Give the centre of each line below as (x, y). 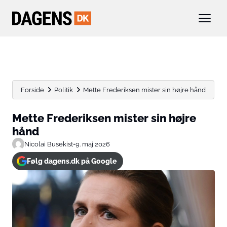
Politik (64, 90)
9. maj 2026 (93, 144)
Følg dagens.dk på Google (71, 161)
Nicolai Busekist (49, 144)
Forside (32, 90)
